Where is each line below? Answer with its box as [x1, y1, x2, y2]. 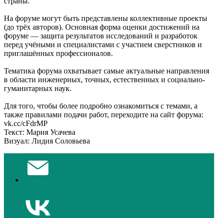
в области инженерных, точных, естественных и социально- [4, 75, 205, 84]
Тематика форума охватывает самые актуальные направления [4, 66, 209, 75]
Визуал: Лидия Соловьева [4, 136, 90, 145]
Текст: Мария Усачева [4, 127, 75, 136]
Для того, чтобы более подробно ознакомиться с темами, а [4, 101, 198, 110]
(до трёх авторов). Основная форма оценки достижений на [4, 22, 200, 31]
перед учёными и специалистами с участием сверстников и [4, 40, 202, 49]
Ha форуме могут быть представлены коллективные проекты [4, 14, 207, 22]
